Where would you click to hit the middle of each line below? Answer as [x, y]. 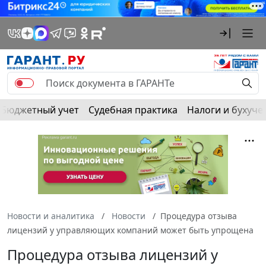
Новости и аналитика [51, 216]
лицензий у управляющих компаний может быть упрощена [130, 230]
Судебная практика [133, 110]
